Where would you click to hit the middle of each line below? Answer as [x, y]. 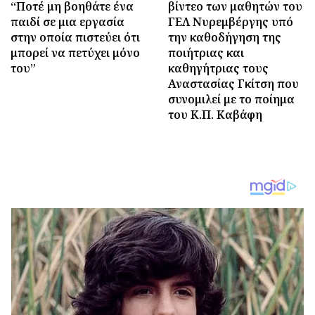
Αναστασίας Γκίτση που [233, 84]
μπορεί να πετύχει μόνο [75, 53]
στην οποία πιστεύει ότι [75, 37]
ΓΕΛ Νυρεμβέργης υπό [231, 22]
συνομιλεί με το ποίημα [231, 99]
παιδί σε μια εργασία [67, 22]
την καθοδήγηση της [225, 37]
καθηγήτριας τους [218, 68]
